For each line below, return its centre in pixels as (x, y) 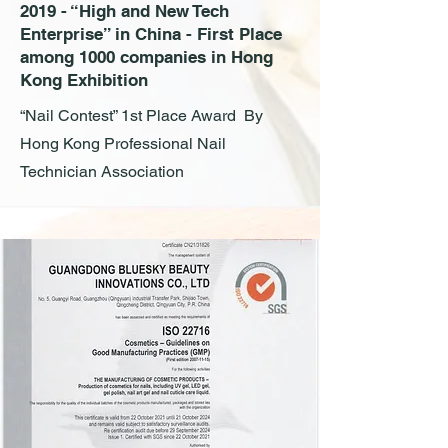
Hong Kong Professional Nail (123, 143)
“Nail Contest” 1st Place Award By (141, 115)
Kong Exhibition (84, 80)
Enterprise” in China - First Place (151, 34)
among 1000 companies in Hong (146, 57)
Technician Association (102, 171)
